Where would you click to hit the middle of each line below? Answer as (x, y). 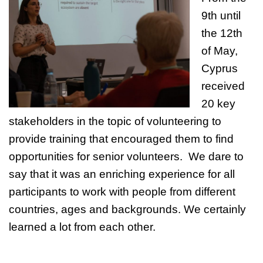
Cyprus (220, 68)
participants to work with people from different (122, 191)
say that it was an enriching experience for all (122, 174)
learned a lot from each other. (82, 227)
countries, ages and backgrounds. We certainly (127, 209)
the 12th (222, 33)
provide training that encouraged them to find (121, 139)
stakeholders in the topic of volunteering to (115, 121)
